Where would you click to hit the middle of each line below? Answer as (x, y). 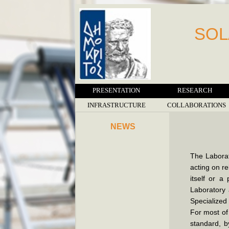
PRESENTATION (116, 90)
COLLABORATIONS (196, 105)
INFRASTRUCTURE (117, 105)
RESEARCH (195, 90)
